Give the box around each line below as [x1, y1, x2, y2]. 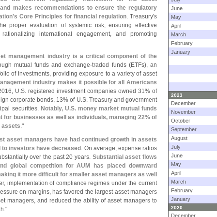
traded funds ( [92, 62, 131, 68]
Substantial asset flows [92, 154, 157, 160]
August [171, 135, 187, 141]
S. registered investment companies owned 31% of [21, 88, 157, 94]
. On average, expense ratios [81, 145, 157, 152]
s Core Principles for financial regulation [14, 13, 127, 20]
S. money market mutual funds [70, 105, 157, 112]
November [171, 109, 196, 115]
